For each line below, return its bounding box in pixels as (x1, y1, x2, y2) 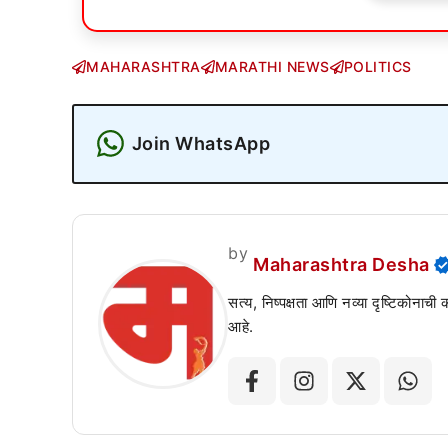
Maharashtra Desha (253, 254, 430, 275)
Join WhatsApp (131, 132, 270, 154)
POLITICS (343, 58, 412, 75)
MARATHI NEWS (214, 58, 330, 75)
